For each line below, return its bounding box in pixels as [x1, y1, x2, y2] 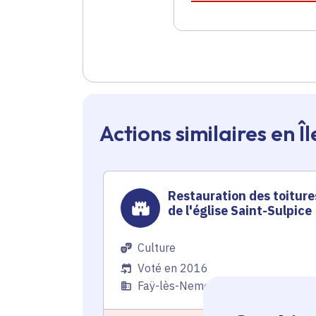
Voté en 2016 [138, 261, 208, 276]
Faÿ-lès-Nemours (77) [138, 279, 251, 293]
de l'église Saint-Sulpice [168, 202, 312, 219]
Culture [138, 241, 176, 255]
